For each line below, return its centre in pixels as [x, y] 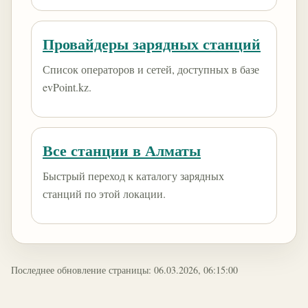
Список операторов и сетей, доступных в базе [151, 69]
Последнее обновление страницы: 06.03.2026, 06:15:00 [124, 270]
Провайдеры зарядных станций [152, 44]
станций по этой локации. [104, 194]
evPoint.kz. [67, 87]
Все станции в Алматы [122, 150]
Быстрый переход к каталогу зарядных [133, 176]
